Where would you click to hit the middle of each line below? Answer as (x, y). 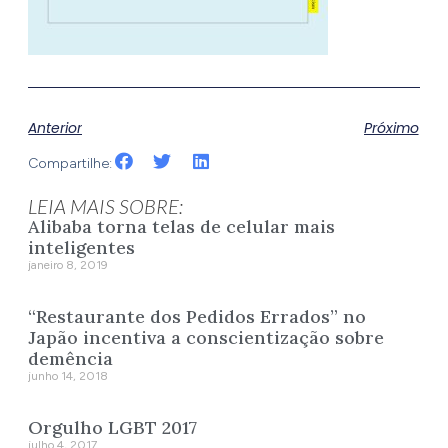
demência (71, 359)
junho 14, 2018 (68, 376)
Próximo (391, 127)
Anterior (55, 127)
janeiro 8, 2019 (68, 265)
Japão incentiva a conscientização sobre (206, 338)
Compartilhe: (70, 163)
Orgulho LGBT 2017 (113, 428)
